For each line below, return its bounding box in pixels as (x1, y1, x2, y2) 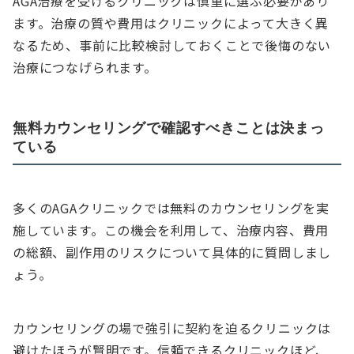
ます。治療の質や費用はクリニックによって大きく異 (13, 13, 330, 33)
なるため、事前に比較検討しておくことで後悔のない (13, 36, 332, 55)
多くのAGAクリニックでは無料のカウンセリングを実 (13, 198, 330, 218)
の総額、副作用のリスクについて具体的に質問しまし (13, 243, 332, 262)
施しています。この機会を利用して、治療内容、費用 (13, 220, 330, 240)
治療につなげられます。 (13, 58, 157, 77)
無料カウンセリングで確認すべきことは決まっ (13, 119, 325, 137)
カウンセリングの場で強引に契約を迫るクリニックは (13, 318, 332, 338)
